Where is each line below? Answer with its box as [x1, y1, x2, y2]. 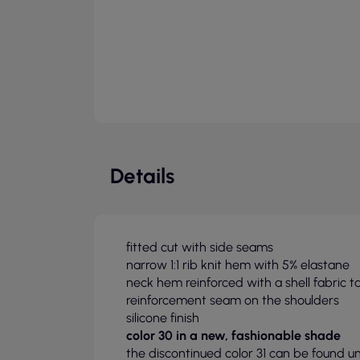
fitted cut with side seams [126, 239, 273, 255]
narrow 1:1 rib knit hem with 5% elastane [126, 257, 350, 272]
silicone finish [126, 310, 199, 325]
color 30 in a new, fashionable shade [126, 328, 341, 343]
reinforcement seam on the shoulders [126, 292, 339, 308]
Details [110, 163, 174, 189]
